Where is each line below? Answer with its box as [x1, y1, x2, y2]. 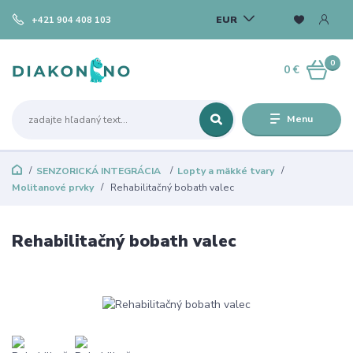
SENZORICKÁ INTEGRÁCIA [35, 165, 163, 178]
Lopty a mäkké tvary [176, 165, 274, 178]
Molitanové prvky [12, 181, 94, 195]
